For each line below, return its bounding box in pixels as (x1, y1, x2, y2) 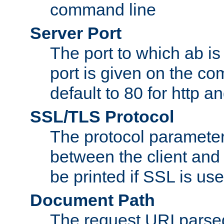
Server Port (30, 23, 121, 43)
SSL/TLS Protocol (30, 107, 174, 126)
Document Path (30, 190, 155, 210)
